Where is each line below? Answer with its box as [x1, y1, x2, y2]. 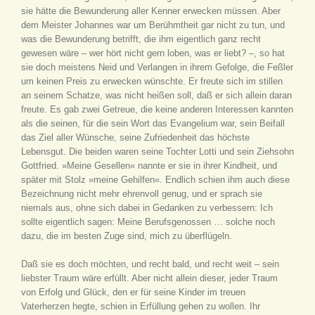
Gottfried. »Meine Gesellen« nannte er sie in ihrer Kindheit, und [21, 160, 277, 171]
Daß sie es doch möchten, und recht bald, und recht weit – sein [21, 259, 279, 269]
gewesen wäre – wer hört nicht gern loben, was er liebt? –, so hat [21, 48, 285, 58]
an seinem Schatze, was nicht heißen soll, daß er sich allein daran [21, 90, 292, 101]
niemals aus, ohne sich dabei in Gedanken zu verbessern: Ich [21, 202, 273, 213]
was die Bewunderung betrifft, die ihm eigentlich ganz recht [21, 34, 261, 44]
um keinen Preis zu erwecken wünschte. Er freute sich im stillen [21, 76, 283, 86]
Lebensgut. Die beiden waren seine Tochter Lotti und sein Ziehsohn [21, 146, 294, 157]
